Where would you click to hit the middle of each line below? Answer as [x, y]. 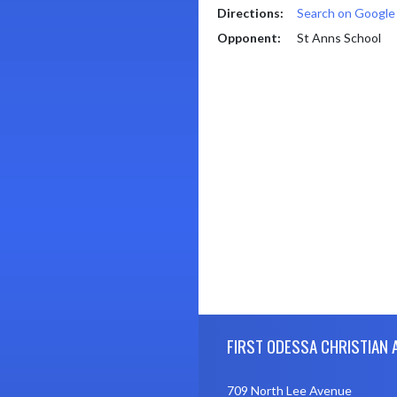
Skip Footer [229, 323]
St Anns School [339, 38]
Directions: [250, 13]
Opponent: [249, 38]
